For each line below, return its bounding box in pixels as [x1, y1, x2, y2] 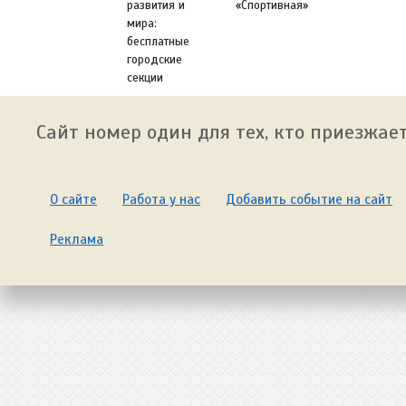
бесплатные [127, 34, 189, 49]
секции [127, 70, 163, 85]
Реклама [50, 230, 103, 247]
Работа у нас [122, 190, 200, 208]
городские [127, 52, 182, 67]
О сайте [50, 190, 97, 208]
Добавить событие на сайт [226, 190, 392, 208]
